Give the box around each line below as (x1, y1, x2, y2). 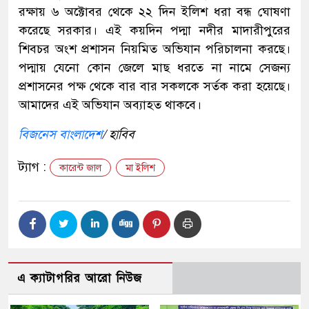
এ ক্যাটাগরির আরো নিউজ (17, 270, 142, 286)
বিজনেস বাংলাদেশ (19, 126, 102, 142)
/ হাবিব (102, 126, 134, 142)
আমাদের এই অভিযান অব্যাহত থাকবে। (19, 97, 201, 112)
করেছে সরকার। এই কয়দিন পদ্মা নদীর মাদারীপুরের (19, 22, 290, 38)
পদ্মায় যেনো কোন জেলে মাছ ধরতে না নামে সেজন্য (19, 59, 290, 75)
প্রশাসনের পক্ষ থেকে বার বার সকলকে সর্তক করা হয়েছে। (19, 78, 290, 94)
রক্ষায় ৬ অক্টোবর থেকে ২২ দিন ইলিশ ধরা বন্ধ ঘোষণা (19, 3, 290, 19)
